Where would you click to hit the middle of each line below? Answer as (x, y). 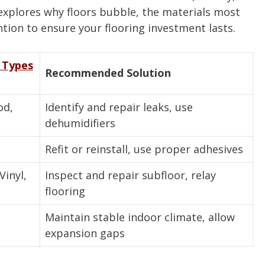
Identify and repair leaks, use (119, 107)
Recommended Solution (108, 73)
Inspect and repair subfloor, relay (130, 175)
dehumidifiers (80, 123)
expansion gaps (85, 233)
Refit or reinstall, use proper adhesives (144, 149)
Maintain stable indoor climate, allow (140, 217)
